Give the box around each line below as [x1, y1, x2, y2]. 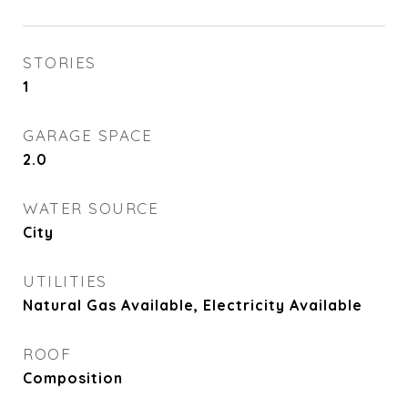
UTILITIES [23, 271, 107, 291]
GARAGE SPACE [23, 126, 152, 145]
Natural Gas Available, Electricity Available [23, 296, 362, 314]
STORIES [23, 53, 97, 72]
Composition [23, 369, 123, 387]
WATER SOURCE [23, 199, 158, 218]
